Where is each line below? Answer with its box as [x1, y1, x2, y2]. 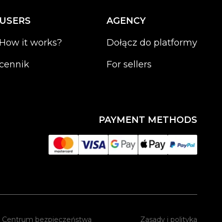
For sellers [107, 59, 152, 70]
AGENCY [107, 15, 146, 26]
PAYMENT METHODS [99, 114, 197, 125]
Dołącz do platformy [107, 37, 197, 48]
